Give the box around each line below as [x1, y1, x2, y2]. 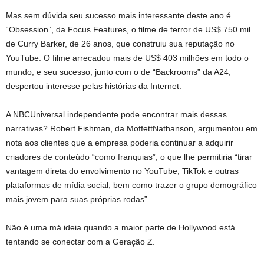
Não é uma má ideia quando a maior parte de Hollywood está [6, 222, 235, 232]
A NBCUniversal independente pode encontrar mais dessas [6, 109, 227, 119]
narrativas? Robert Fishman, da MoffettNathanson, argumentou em [6, 123, 258, 133]
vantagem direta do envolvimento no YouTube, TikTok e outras [6, 166, 239, 176]
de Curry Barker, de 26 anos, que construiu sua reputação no [6, 38, 235, 48]
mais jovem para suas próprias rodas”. [6, 194, 150, 204]
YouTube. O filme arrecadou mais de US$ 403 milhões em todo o [6, 52, 249, 62]
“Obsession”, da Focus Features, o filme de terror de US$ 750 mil [6, 24, 250, 34]
